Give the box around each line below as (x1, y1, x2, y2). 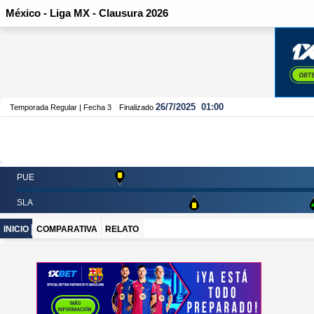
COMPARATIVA (36, 224, 97, 234)
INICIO (4, 224, 29, 234)
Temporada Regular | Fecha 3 (10, 102, 111, 111)
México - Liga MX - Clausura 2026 (6, 6, 168, 19)
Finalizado (119, 102, 153, 111)
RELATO (105, 224, 139, 234)
